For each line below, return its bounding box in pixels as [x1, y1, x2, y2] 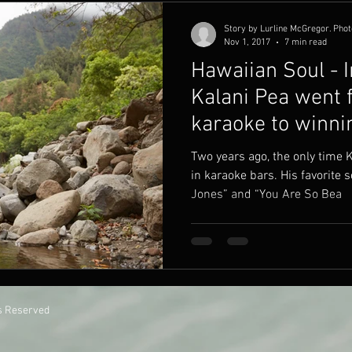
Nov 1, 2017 [224, 36, 270, 48]
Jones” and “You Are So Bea [191, 187, 342, 203]
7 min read [284, 36, 327, 48]
